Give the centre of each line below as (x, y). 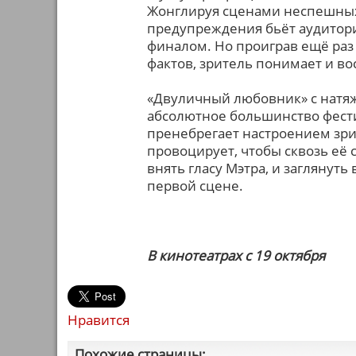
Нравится (99, 320)
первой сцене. (195, 186)
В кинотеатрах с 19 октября (236, 255)
